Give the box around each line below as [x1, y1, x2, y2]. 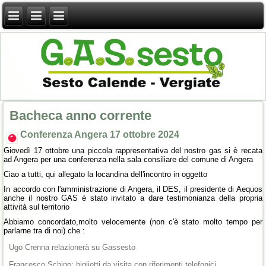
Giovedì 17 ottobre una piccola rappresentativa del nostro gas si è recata [4, 146, 262, 156]
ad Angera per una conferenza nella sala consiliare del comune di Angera [4, 155, 254, 164]
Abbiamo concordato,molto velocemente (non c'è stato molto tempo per [4, 217, 262, 227]
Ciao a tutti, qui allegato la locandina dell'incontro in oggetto [4, 170, 208, 179]
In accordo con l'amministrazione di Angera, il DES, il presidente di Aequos [4, 185, 262, 194]
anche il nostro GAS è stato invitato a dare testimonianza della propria [4, 194, 262, 203]
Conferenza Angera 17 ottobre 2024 [20, 129, 180, 140]
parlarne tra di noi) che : [4, 226, 85, 236]
